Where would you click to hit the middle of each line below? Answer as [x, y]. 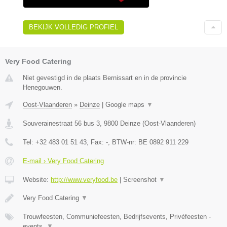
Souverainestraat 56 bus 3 [61, 124]
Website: [37, 180]
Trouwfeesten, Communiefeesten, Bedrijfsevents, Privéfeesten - [117, 217]
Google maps [126, 105]
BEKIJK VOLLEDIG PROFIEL [73, 27]
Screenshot [141, 180]
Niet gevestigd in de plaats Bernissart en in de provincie [105, 78]
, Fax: [96, 142]
